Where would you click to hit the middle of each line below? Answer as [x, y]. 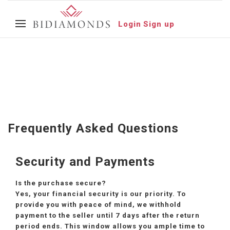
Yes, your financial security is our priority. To [101, 194]
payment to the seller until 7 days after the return [108, 215]
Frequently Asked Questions [93, 128]
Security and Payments [85, 162]
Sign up [159, 24]
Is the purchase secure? [61, 183]
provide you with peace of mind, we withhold [98, 205]
